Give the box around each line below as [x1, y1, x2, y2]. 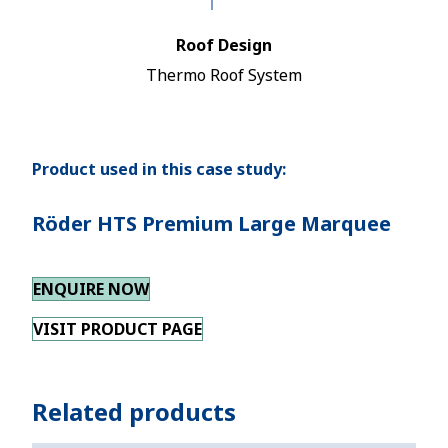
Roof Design [176, 34, 272, 56]
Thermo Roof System [146, 64, 302, 86]
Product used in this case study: [32, 158, 286, 180]
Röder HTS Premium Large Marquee [32, 210, 391, 237]
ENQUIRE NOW [33, 278, 149, 300]
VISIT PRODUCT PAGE [33, 318, 202, 340]
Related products [32, 395, 236, 428]
